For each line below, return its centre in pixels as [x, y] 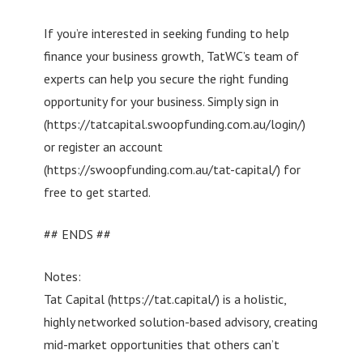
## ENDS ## [77, 234]
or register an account [103, 146]
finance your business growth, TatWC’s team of [171, 56]
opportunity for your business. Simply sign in [161, 101]
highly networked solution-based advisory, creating [180, 321]
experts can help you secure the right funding [166, 78]
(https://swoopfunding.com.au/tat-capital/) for [172, 169]
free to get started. [97, 192]
